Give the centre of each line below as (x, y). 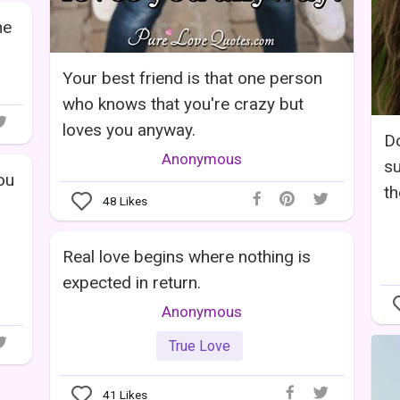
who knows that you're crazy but (183, 104)
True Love (200, 346)
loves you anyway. (129, 129)
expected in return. (132, 282)
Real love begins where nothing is (187, 256)
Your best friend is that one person (192, 78)
